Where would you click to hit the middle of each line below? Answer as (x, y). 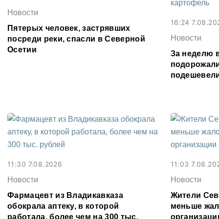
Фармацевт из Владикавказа (66, 195)
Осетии (22, 49)
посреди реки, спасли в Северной (76, 39)
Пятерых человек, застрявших (69, 28)
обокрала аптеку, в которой (63, 206)
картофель (193, 86)
